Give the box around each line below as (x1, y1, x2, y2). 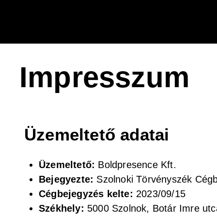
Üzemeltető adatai (24, 125, 170, 144)
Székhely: (39, 203, 87, 214)
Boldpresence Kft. (98, 159, 180, 170)
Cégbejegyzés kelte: (39, 188, 136, 199)
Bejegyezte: (39, 174, 97, 185)
